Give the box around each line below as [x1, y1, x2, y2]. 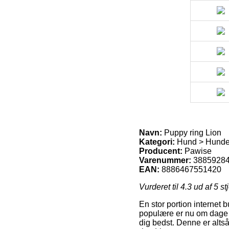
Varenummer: [139, 155, 191, 165]
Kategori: [139, 137, 175, 146]
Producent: [139, 146, 182, 155]
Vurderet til [139, 182, 180, 191]
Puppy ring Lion [162, 128, 221, 137]
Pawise [185, 146, 212, 155]
